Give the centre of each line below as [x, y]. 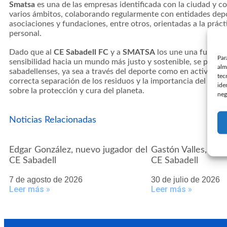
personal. [25, 34]
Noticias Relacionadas [53, 120]
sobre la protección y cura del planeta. [77, 91]
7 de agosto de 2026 [46, 180]
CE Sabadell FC [81, 52]
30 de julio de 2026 [185, 180]
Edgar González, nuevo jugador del [78, 150]
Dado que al [31, 52]
